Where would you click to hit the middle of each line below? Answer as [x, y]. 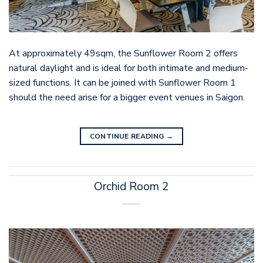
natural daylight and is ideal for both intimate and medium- [129, 68]
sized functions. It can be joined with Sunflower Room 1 [122, 82]
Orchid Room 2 [131, 187]
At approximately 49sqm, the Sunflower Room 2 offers [123, 53]
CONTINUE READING [128, 136]
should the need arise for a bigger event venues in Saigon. [127, 97]
